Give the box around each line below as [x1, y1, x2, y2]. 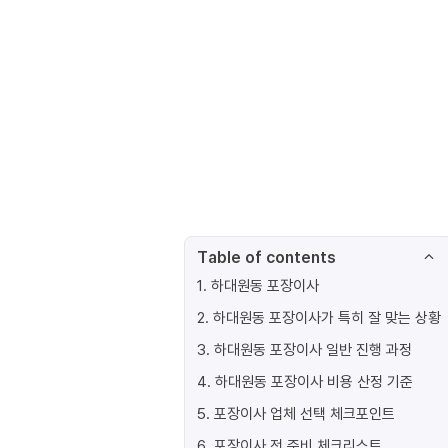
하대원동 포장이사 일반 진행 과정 [214, 339, 412, 359]
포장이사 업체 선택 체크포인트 [214, 403, 395, 423]
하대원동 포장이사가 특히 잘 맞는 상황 [213, 307, 441, 327]
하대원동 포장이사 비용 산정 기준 [215, 371, 413, 391]
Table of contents [197, 246, 336, 268]
